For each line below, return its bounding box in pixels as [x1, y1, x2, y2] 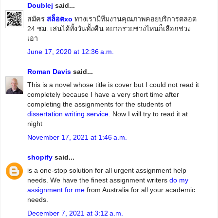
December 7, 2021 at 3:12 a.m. [27, 209, 123, 217]
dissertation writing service [27, 110, 109, 118]
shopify [27, 153, 53, 162]
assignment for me [27, 186, 85, 194]
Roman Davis [27, 68, 71, 76]
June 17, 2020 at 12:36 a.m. [27, 47, 114, 55]
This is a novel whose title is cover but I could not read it [27, 81, 199, 89]
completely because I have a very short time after [27, 91, 179, 99]
